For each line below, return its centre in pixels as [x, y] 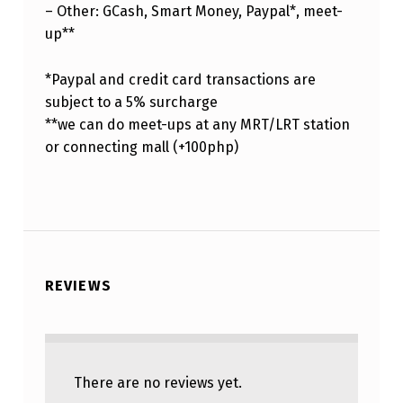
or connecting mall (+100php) [141, 148]
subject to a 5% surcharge [131, 103]
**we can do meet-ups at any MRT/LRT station [197, 125]
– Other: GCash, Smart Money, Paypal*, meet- [193, 12]
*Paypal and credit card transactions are [180, 80]
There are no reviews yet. [157, 382]
